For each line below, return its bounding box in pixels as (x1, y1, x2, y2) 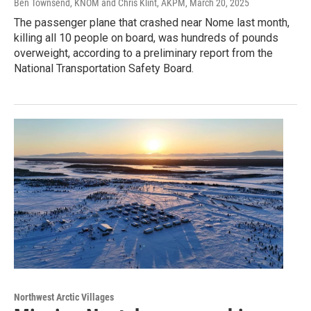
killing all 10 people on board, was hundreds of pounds (14, 31, 278, 44)
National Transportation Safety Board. (14, 61, 194, 75)
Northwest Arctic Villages (14, 291, 114, 303)
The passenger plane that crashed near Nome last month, (14, 15, 289, 29)
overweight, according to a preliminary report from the (14, 46, 273, 60)
